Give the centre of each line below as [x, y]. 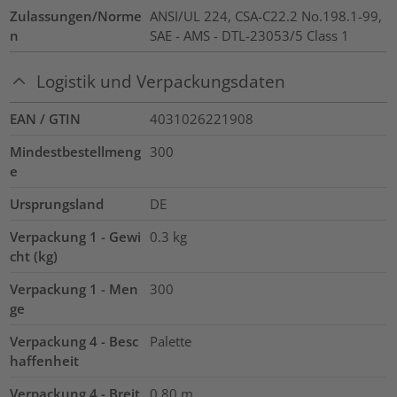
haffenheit [45, 360]
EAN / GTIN [46, 118]
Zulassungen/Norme [76, 16]
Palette [170, 341]
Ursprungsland [57, 203]
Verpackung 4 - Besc [74, 341]
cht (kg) [34, 256]
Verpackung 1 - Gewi [76, 236]
